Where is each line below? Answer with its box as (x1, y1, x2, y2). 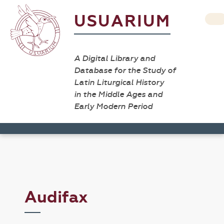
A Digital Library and (74, 53, 155, 63)
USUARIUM (74, 11, 170, 31)
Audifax (24, 187, 88, 207)
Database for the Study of (74, 65, 176, 75)
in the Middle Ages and (74, 89, 162, 99)
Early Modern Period (74, 101, 152, 111)
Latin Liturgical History (74, 77, 164, 87)
